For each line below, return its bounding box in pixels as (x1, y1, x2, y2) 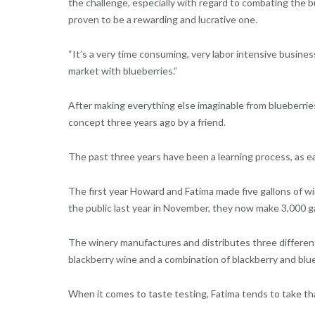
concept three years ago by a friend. (67, 115, 226, 128)
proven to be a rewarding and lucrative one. (67, 13, 257, 25)
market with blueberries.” (67, 64, 177, 77)
